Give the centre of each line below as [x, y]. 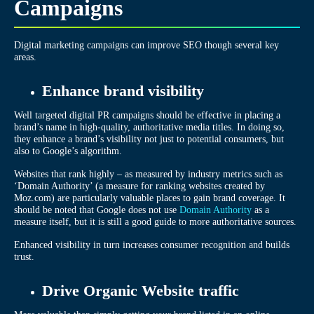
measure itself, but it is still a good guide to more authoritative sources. [155, 221]
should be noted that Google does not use [97, 209]
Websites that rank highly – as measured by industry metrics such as [148, 173]
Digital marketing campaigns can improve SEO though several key [146, 45]
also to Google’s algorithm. [68, 150]
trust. [26, 256]
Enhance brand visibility [123, 90]
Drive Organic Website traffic [141, 290]
